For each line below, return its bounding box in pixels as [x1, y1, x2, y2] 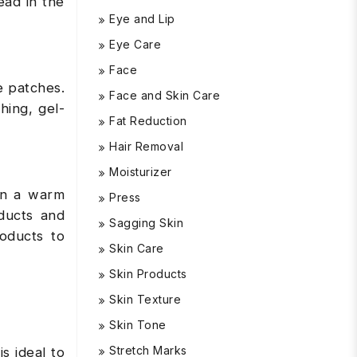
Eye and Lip [109, 12, 175, 25]
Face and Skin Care [109, 88, 220, 102]
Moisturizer [109, 165, 172, 178]
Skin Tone [109, 318, 167, 331]
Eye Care [109, 37, 161, 51]
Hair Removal [109, 139, 183, 153]
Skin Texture [109, 292, 181, 306]
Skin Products [109, 267, 187, 280]
